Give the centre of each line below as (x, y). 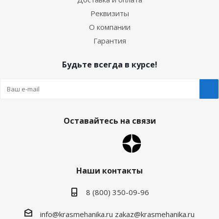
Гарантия (109, 41)
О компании (109, 27)
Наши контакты (109, 171)
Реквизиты (109, 13)
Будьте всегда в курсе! (109, 65)
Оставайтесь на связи (109, 121)
